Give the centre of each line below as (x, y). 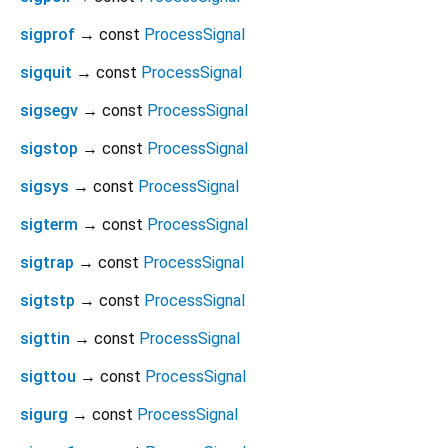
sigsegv (49, 111)
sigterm (49, 225)
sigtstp (47, 301)
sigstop (49, 149)
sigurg (44, 415)
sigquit (46, 73)
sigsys (44, 187)
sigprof (47, 35)
